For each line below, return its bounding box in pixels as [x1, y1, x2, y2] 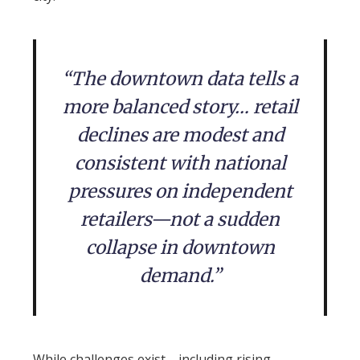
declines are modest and [76, 123, 284, 146]
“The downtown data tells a [62, 67, 298, 90]
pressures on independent [67, 179, 292, 202]
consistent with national [74, 151, 286, 174]
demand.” [139, 264, 221, 287]
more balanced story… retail [62, 95, 298, 118]
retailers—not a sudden [80, 207, 280, 231]
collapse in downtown [85, 235, 275, 259]
